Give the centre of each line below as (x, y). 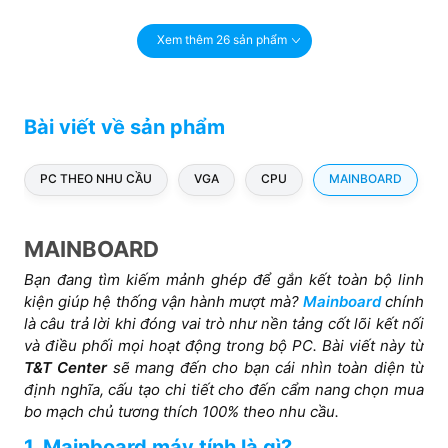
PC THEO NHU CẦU (96, 178)
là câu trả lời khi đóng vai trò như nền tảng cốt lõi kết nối (224, 323)
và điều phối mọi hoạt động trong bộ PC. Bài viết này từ (224, 345)
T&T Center (66, 367)
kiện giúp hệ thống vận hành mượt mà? (163, 301)
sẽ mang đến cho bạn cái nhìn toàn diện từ (266, 367)
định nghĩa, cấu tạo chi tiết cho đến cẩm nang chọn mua (224, 389)
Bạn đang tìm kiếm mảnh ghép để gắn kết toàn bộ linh (224, 279)
